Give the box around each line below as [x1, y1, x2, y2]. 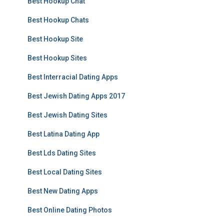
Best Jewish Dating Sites [27, 111, 107, 119]
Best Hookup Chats [27, 16, 89, 24]
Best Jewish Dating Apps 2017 [27, 92, 125, 100]
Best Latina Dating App [27, 130, 99, 138]
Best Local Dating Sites [27, 168, 102, 176]
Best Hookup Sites [27, 54, 87, 62]
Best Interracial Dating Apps [27, 73, 118, 81]
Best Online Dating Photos [27, 206, 112, 214]
